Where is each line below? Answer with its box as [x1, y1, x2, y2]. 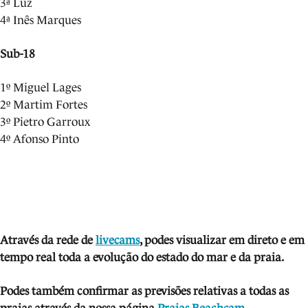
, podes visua [140, 234, 203, 247]
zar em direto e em [210, 234, 305, 247]
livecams [96, 234, 140, 247]
